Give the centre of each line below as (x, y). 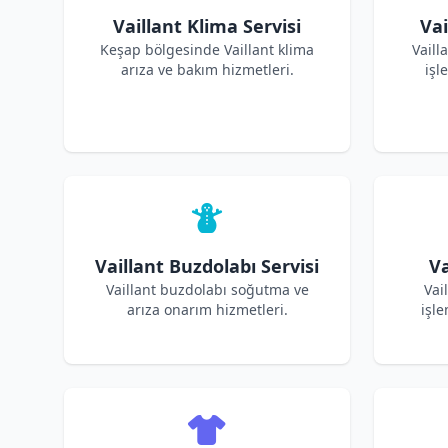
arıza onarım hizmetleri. (207, 309)
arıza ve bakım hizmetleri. (207, 69)
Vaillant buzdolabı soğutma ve (207, 289)
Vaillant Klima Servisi (207, 26)
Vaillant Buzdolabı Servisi (207, 266)
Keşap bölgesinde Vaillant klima (207, 49)
